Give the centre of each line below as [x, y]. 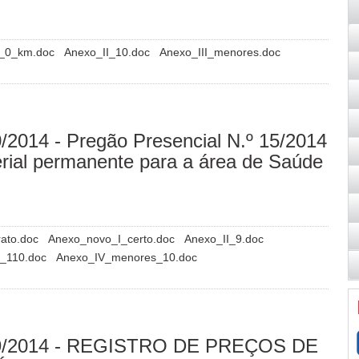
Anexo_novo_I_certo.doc [113, 238]
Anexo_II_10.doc [109, 52]
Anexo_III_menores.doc [220, 52]
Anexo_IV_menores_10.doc [127, 257]
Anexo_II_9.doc [224, 238]
